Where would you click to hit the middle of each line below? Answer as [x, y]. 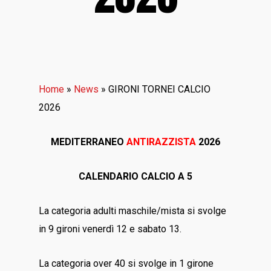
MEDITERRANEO [89, 142]
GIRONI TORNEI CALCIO [159, 89]
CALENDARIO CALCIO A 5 [135, 176]
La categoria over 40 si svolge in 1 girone [126, 263]
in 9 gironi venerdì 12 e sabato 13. [112, 229]
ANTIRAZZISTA [161, 142]
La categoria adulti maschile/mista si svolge [133, 211]
